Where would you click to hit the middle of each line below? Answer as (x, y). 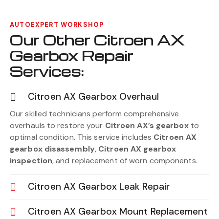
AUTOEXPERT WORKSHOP (57, 25)
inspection (31, 161)
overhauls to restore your (57, 126)
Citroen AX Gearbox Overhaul (93, 97)
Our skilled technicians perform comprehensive (95, 114)
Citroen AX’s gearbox (148, 126)
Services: (46, 71)
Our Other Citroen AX (97, 40)
